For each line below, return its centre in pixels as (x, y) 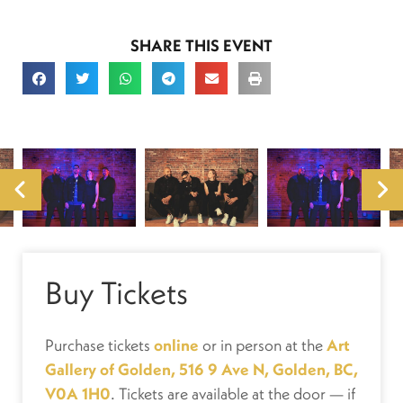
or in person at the (263, 345)
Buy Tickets (116, 293)
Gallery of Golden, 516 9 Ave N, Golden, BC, (201, 370)
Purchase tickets (99, 345)
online (176, 345)
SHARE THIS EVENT (201, 46)
